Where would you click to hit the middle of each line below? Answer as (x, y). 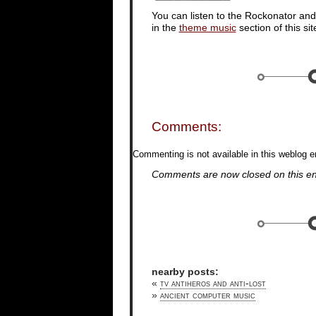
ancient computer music (207, 296)
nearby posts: (185, 272)
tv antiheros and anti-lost (213, 284)
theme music (207, 28)
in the (165, 28)
